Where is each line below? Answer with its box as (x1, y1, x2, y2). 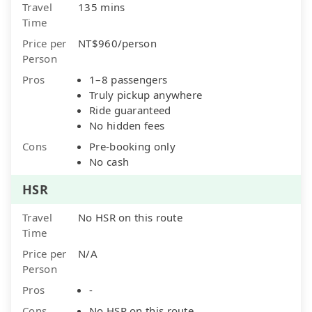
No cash (89, 154, 130, 169)
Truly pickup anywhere (89, 87, 203, 102)
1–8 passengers (89, 72, 168, 86)
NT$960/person (78, 36, 157, 50)
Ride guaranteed (89, 102, 171, 117)
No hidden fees (89, 118, 165, 132)
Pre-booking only (89, 139, 175, 153)
